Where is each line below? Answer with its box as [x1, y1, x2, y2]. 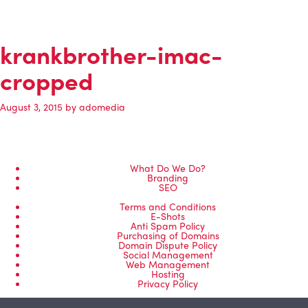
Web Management [126, 257, 210, 272]
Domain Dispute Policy [118, 238, 217, 252]
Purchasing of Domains [116, 228, 219, 243]
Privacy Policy [137, 276, 198, 291]
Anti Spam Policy [131, 219, 205, 233]
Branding [147, 170, 188, 185]
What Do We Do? [130, 161, 206, 175]
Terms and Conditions [120, 199, 216, 214]
